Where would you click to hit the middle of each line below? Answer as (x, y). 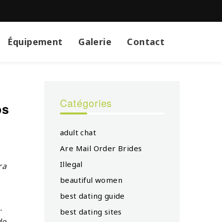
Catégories (86, 103)
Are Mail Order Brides (101, 148)
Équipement (35, 41)
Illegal (71, 164)
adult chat (78, 132)
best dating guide (92, 195)
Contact (146, 41)
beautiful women (91, 180)
